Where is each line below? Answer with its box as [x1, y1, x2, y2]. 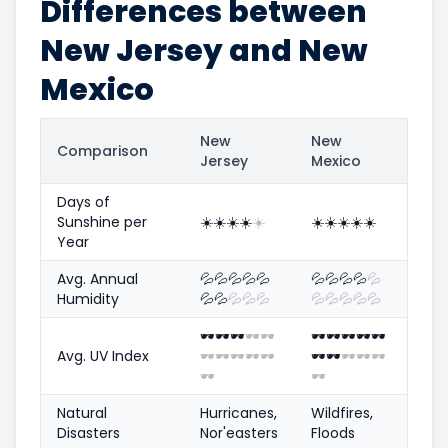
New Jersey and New [40, 29, 368, 72]
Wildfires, [311, 402, 373, 423]
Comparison [57, 140, 148, 161]
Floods [311, 422, 355, 443]
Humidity [57, 288, 119, 309]
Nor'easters [200, 422, 278, 443]
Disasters [57, 422, 120, 443]
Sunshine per [57, 211, 147, 232]
